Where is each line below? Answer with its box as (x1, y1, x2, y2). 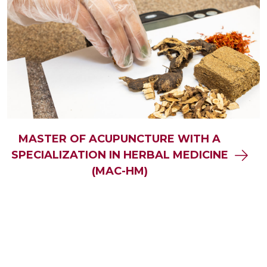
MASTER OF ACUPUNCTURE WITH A (18, 132, 221, 146)
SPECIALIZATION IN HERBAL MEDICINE (11, 148, 228, 162)
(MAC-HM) (91, 164, 148, 178)
